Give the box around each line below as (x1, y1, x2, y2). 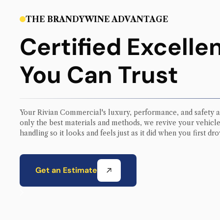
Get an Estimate (35, 165, 97, 176)
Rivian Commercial (37, 108, 102, 117)
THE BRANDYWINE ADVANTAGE (26, 14, 168, 25)
